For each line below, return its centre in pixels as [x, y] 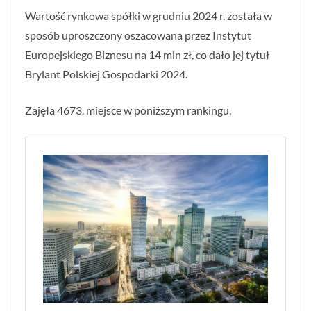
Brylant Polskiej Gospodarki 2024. [106, 74]
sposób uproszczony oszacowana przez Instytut [138, 35]
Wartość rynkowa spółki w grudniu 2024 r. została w [149, 16]
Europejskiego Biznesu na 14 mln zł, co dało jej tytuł [147, 54]
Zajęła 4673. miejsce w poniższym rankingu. [128, 110]
